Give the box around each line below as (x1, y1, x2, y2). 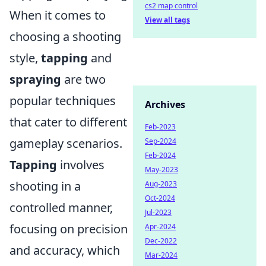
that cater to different (9, 114, 127, 130)
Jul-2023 (145, 207, 172, 217)
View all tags (145, 15, 190, 25)
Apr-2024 (145, 221, 176, 232)
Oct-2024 (145, 193, 175, 203)
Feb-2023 (145, 122, 176, 132)
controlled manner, (9, 199, 113, 216)
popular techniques (9, 93, 116, 109)
